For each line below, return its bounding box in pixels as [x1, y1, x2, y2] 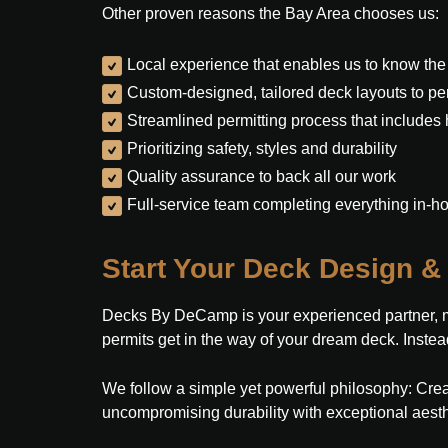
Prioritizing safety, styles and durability [127, 140, 397, 157]
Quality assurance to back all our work [127, 168, 396, 185]
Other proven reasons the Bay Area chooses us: [102, 5, 439, 22]
